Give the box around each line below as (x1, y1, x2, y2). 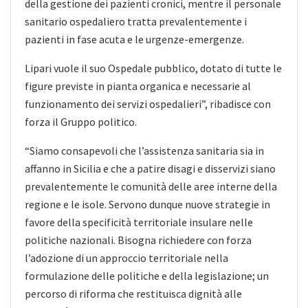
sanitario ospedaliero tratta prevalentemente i (25, 14, 247, 28)
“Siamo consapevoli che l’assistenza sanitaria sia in (25, 143, 264, 157)
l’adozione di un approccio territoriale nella (25, 250, 228, 265)
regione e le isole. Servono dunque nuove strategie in (25, 197, 270, 211)
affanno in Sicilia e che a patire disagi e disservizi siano (25, 161, 276, 175)
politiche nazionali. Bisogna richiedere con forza (25, 232, 252, 247)
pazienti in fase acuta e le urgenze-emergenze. (25, 32, 244, 46)
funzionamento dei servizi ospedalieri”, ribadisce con (25, 96, 271, 111)
